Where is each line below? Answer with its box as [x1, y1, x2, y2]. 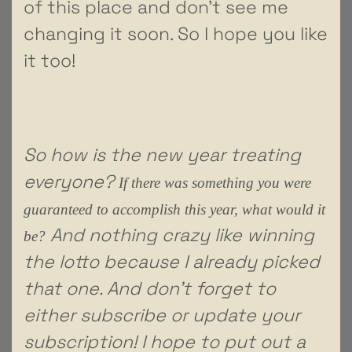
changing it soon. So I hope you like [24, 21, 328, 46]
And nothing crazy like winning [46, 222, 314, 247]
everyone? [24, 169, 119, 193]
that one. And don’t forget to [24, 276, 276, 300]
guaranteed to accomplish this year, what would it [24, 200, 325, 218]
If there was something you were [119, 174, 311, 191]
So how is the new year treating [24, 142, 301, 167]
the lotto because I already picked [24, 249, 320, 273]
